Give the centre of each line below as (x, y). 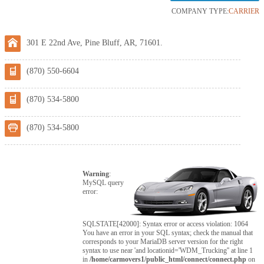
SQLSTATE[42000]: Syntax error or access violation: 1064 (166, 224)
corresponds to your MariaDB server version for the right (163, 242)
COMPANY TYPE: (200, 11)
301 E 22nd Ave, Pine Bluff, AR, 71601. (94, 43)
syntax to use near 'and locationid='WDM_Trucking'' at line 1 (168, 250)
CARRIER (244, 11)
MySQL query (103, 183)
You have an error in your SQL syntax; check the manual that (168, 233)
